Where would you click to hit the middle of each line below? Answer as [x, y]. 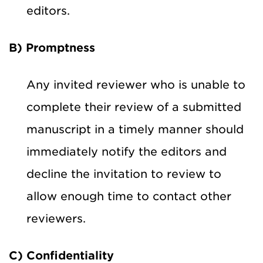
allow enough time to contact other [129, 196]
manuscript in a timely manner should [135, 129]
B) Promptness [52, 48]
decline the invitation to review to [124, 174]
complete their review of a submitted [134, 107]
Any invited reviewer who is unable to [136, 85]
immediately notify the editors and [127, 151]
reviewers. [56, 218]
